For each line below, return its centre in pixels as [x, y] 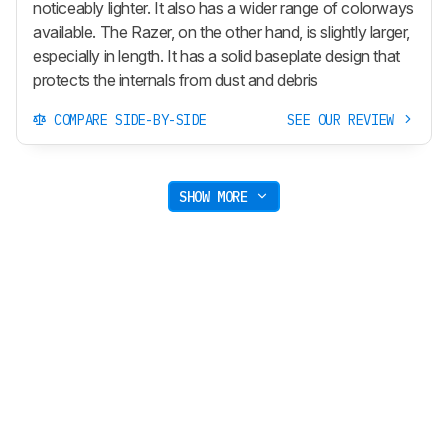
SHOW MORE [217, 196]
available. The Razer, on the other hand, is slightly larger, [222, 32]
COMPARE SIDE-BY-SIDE [126, 120]
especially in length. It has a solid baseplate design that [216, 56]
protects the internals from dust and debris [175, 80]
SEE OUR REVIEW [344, 120]
